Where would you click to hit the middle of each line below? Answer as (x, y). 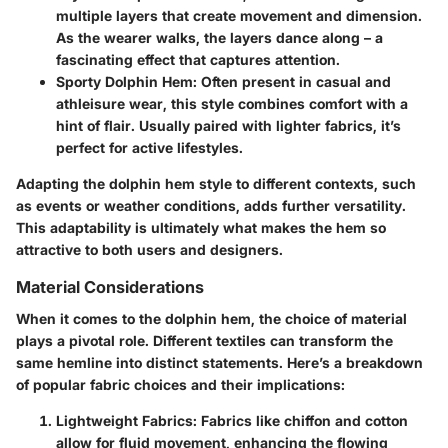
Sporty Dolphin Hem (124, 81)
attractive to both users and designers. (149, 249)
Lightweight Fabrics (124, 421)
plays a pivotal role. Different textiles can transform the (204, 341)
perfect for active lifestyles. (149, 147)
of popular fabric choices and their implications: (180, 385)
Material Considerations (110, 287)
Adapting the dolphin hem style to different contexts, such (216, 183)
